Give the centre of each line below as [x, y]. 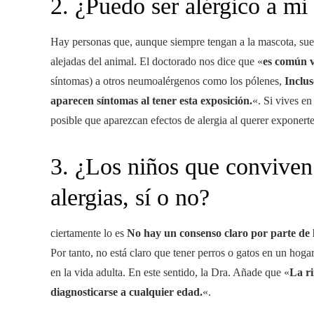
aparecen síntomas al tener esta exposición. [151, 101]
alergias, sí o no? [130, 197]
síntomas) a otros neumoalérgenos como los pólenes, [168, 81]
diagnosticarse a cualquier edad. [127, 292]
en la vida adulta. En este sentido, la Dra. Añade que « [170, 272]
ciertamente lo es [89, 233]
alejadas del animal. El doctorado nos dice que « [157, 61]
